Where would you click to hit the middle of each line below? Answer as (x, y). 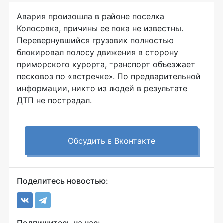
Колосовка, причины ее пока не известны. (100, 28)
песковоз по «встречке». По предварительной (109, 76)
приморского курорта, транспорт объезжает (106, 64)
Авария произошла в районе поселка (91, 16)
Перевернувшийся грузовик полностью (95, 40)
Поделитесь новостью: (62, 180)
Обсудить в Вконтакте (111, 141)
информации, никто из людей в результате (102, 88)
